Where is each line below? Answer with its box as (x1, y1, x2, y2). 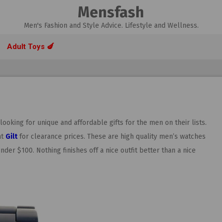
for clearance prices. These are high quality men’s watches (17, 132, 206, 141)
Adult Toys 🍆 (7, 42, 54, 51)
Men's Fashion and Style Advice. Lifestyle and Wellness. (23, 21, 199, 30)
